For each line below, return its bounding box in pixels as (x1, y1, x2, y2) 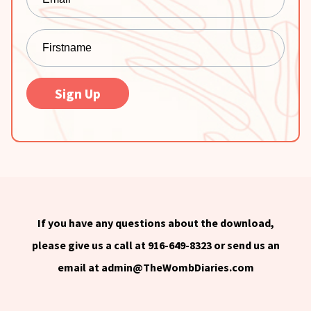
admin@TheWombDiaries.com (101, 260, 254, 274)
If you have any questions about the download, (37, 216, 274, 230)
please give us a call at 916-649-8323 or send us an (31, 238, 280, 252)
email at (57, 260, 101, 274)
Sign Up (55, 85, 101, 102)
